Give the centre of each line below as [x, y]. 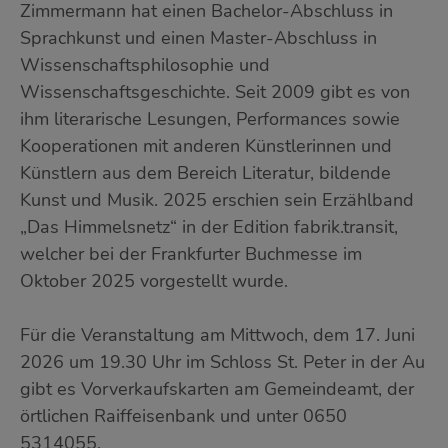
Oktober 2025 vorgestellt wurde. [154, 281]
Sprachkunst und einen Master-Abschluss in [198, 38]
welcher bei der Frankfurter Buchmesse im [191, 254]
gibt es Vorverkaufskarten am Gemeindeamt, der [217, 389]
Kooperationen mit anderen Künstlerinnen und [206, 146]
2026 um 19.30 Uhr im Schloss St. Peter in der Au [222, 362]
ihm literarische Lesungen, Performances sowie [210, 119]
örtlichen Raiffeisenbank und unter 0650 [183, 416]
